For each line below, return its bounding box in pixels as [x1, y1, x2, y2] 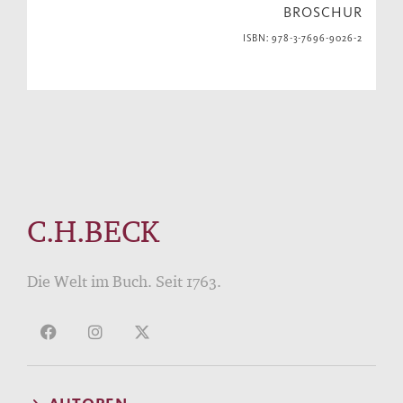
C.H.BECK [27, 212, 159, 249]
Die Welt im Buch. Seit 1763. [27, 272, 221, 291]
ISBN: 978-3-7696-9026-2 [242, 31, 363, 44]
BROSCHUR [283, 3, 363, 21]
